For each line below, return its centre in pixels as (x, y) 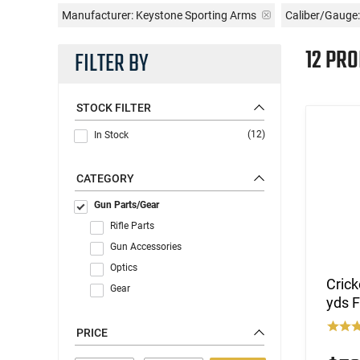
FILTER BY (112, 64)
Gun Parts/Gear (127, 205)
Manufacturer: (98, 15)
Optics (124, 267)
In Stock (111, 135)
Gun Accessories (146, 246)
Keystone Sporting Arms (196, 15)
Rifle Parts (132, 225)
